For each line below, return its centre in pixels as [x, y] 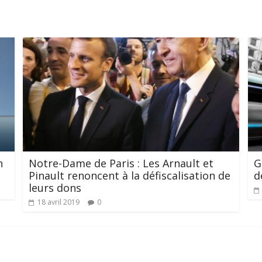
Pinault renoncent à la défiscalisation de [129, 176]
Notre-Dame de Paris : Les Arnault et [121, 163]
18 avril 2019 [58, 202]
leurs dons [55, 188]
